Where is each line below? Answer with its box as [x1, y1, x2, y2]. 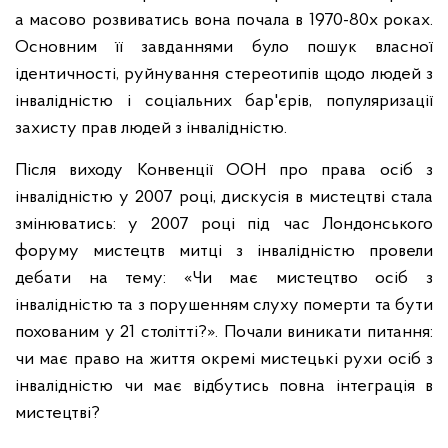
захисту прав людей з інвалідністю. [15, 119, 287, 138]
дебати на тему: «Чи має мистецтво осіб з [15, 269, 433, 288]
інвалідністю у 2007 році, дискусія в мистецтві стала [15, 188, 433, 207]
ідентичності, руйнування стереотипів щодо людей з [15, 65, 433, 84]
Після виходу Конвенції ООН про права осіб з [15, 161, 433, 180]
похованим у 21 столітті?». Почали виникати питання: [15, 323, 433, 342]
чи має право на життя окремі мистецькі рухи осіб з [15, 350, 433, 369]
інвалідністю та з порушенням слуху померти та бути [15, 296, 433, 315]
